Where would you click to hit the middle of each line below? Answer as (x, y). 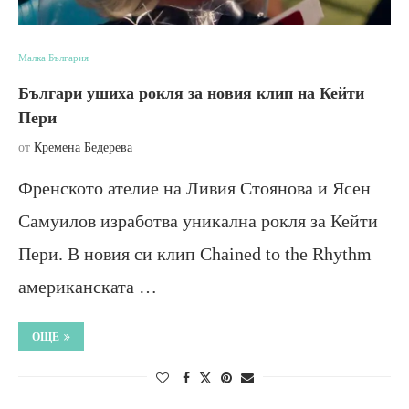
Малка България (53, 57)
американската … (88, 286)
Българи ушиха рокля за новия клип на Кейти (191, 93)
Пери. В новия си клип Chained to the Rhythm (195, 253)
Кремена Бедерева (83, 147)
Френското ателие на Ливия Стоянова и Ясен (194, 188)
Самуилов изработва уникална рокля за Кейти (198, 220)
